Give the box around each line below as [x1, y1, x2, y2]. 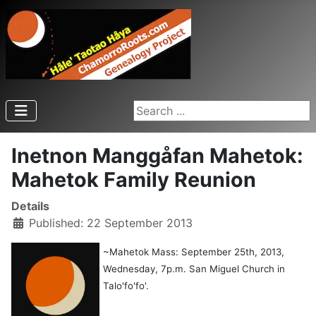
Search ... [133, 102, 182, 116]
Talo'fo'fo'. [103, 280, 149, 291]
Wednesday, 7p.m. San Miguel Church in [103, 263, 285, 274]
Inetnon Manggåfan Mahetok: [11, 143, 303, 168]
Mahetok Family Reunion [11, 167, 256, 192]
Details [11, 199, 49, 213]
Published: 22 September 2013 [29, 216, 193, 230]
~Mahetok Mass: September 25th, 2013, [103, 246, 284, 257]
